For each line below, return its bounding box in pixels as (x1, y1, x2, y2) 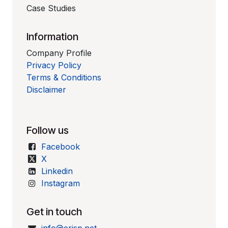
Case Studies (26, 3, 76, 13)
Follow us (26, 124, 69, 136)
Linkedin (41, 166, 73, 176)
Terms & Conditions (26, 72, 102, 82)
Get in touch (26, 206, 82, 218)
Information (26, 31, 79, 43)
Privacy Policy (26, 60, 82, 70)
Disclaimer (26, 84, 67, 95)
